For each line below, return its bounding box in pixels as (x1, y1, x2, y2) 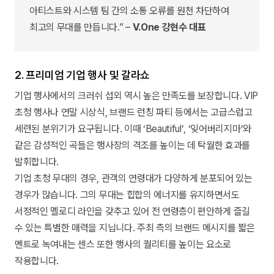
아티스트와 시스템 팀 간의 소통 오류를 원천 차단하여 (29, 4, 229, 17)
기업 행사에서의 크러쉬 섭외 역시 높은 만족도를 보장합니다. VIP (15, 89, 259, 102)
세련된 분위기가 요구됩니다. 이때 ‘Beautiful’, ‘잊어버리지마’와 (15, 122, 251, 135)
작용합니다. (15, 254, 59, 267)
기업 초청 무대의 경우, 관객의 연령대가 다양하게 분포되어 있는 (15, 172, 253, 184)
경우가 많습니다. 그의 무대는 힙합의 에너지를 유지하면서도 (15, 188, 240, 201)
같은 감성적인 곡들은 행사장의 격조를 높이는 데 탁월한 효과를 (15, 139, 251, 151)
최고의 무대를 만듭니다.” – (29, 21, 133, 33)
